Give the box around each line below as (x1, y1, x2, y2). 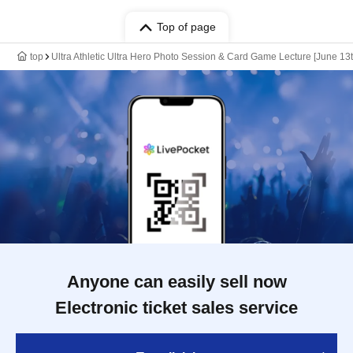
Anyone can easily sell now (66, 272, 287, 292)
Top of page (156, 20, 216, 33)
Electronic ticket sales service (55, 298, 298, 318)
